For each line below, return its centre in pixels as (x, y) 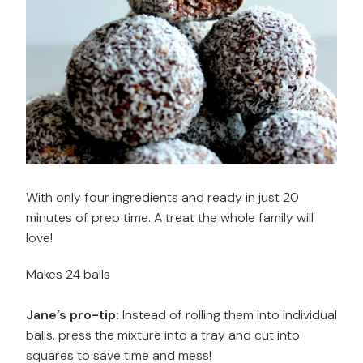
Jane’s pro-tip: (73, 314)
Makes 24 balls (68, 274)
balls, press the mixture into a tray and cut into (163, 335)
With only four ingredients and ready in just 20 (162, 197)
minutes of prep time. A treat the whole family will (170, 217)
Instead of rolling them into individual (228, 314)
